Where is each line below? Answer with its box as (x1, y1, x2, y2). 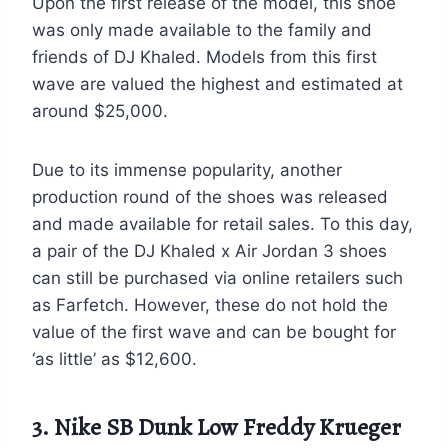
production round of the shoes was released (32, 186, 388, 207)
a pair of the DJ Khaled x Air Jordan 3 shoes (32, 240, 387, 261)
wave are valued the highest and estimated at (32, 73, 403, 94)
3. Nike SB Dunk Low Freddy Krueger (32, 410, 401, 443)
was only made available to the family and (32, 19, 372, 40)
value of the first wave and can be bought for (32, 321, 396, 342)
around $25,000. (32, 100, 168, 121)
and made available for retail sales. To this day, (32, 213, 413, 234)
